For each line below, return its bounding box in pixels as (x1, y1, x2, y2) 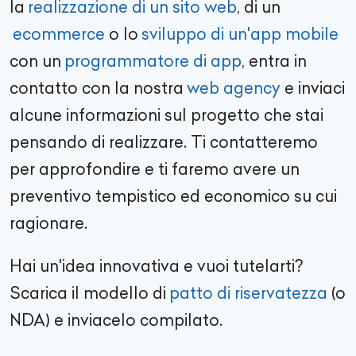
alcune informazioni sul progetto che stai (10, 105, 323, 126)
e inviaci (281, 78, 345, 99)
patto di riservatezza (169, 283, 327, 304)
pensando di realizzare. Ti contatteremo (10, 132, 318, 153)
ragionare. (10, 213, 87, 234)
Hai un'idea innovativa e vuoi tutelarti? (10, 256, 303, 277)
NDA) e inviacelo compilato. (10, 310, 222, 331)
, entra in (242, 51, 307, 72)
